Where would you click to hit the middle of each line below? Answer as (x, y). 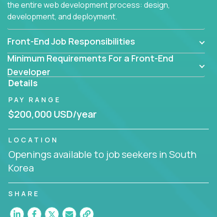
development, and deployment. (63, 16)
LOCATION (33, 139)
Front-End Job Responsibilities (71, 41)
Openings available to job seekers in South (102, 154)
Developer (29, 71)
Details (23, 83)
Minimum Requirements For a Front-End (90, 58)
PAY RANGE (35, 99)
